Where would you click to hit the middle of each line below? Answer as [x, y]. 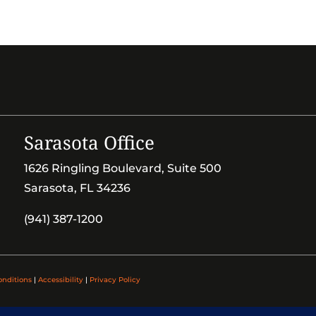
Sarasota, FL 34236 [78, 188]
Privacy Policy [115, 279]
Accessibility [61, 279]
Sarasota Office [90, 143]
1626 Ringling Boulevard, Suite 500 [123, 169]
